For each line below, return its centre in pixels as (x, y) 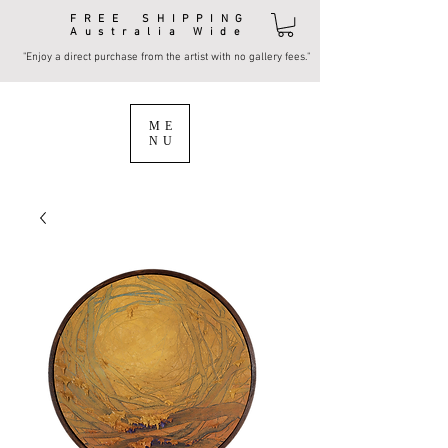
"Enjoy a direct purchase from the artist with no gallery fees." (166, 58)
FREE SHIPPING (160, 19)
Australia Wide (159, 32)
